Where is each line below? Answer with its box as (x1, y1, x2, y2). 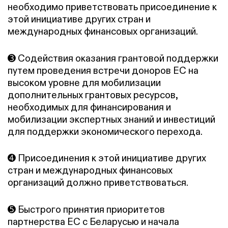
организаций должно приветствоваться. (8, 177, 188, 189)
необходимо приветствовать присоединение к (8, 1, 217, 13)
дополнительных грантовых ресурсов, (8, 89, 178, 101)
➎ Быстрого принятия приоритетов (8, 203, 165, 215)
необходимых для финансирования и (8, 101, 171, 113)
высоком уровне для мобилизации (8, 76, 161, 89)
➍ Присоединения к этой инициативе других (8, 152, 206, 164)
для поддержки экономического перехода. (8, 125, 203, 137)
